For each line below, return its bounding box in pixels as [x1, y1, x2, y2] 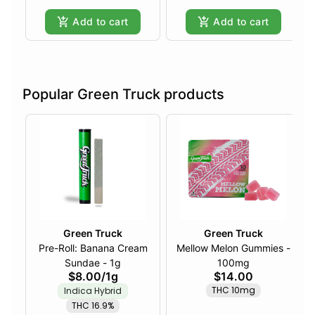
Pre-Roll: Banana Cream [38, 242, 148, 255]
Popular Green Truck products [22, 86, 224, 103]
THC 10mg [212, 284, 255, 297]
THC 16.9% [72, 300, 114, 312]
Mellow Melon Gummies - [176, 242, 290, 255]
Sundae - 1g [103, 257, 121, 269]
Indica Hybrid [64, 285, 122, 297]
